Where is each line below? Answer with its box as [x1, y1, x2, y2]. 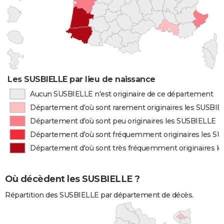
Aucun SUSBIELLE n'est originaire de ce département [29, 89, 213, 98]
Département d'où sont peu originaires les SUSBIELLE [30, 116, 216, 125]
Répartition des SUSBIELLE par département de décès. [5, 190, 193, 200]
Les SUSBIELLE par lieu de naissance [7, 74, 155, 84]
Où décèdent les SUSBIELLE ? [5, 173, 140, 185]
